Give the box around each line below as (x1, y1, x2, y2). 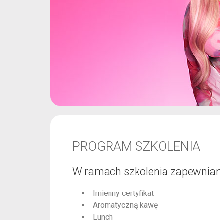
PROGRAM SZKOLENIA (72, 138, 200, 154)
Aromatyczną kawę (93, 200, 158, 210)
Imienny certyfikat (93, 188, 154, 198)
